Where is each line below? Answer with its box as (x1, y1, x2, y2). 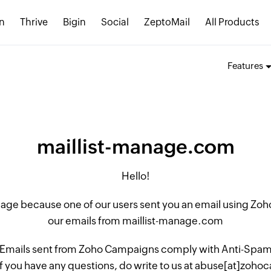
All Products (205, 16, 260, 28)
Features (227, 60, 263, 71)
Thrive (20, 16, 48, 28)
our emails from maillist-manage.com (48, 215, 223, 227)
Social (101, 16, 129, 28)
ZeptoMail (144, 16, 190, 28)
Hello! (121, 170, 150, 182)
